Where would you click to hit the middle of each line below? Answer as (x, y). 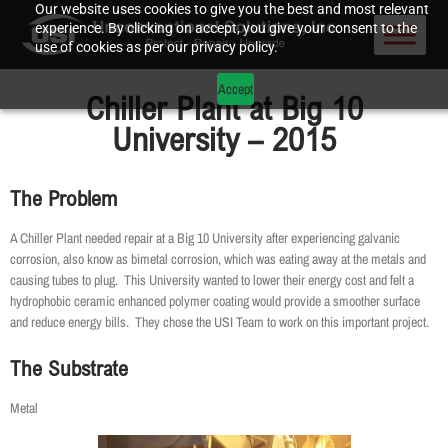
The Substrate (69, 368)
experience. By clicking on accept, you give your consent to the (226, 28)
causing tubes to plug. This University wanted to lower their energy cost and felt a (212, 280)
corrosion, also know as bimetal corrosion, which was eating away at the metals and (218, 259)
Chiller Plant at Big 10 (224, 108)
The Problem (63, 198)
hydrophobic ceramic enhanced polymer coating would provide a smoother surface (215, 301)
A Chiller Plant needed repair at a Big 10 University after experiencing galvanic (205, 238)
